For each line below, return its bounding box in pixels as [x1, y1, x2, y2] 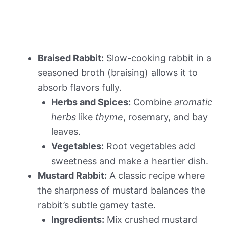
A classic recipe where [107, 170, 205, 181]
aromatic [174, 96, 212, 107]
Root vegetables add [104, 140, 195, 152]
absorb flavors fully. [37, 82, 122, 93]
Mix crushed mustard [104, 214, 197, 225]
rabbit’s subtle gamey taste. [37, 199, 156, 210]
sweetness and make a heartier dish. [51, 155, 208, 166]
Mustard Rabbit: [37, 170, 107, 181]
